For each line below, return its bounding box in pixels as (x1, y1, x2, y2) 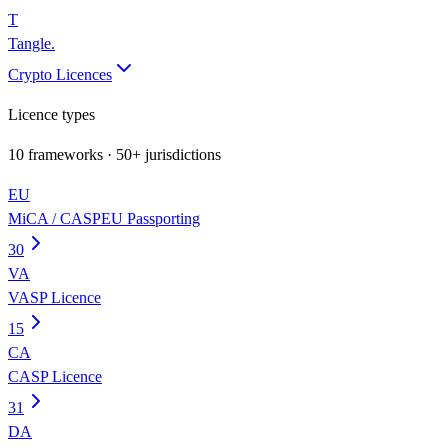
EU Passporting (101, 210, 200, 227)
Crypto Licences (8, 66, 112, 83)
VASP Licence (8, 289, 101, 306)
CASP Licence (8, 368, 102, 385)
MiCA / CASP (8, 210, 101, 227)
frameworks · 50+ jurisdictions (24, 146, 221, 163)
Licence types (8, 106, 95, 123)
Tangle (8, 35, 51, 52)
